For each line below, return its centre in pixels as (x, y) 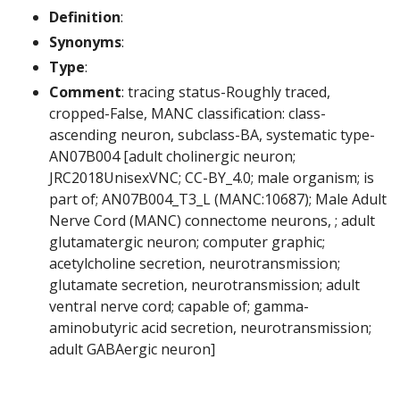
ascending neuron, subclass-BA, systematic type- (212, 135)
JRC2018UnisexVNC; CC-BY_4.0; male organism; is (212, 178)
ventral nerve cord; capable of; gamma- (179, 307)
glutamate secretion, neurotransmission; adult (204, 285)
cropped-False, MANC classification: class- (187, 114)
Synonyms (85, 42)
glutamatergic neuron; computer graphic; (187, 242)
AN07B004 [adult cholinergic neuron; (172, 157)
